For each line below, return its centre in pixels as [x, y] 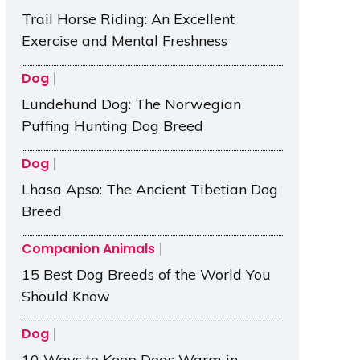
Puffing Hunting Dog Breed [112, 126]
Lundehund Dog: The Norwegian [131, 104]
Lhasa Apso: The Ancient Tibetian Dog [149, 190]
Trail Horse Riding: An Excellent [128, 19]
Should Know [65, 297]
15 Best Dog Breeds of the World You [146, 275]
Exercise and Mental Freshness [124, 41]
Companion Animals [88, 249]
